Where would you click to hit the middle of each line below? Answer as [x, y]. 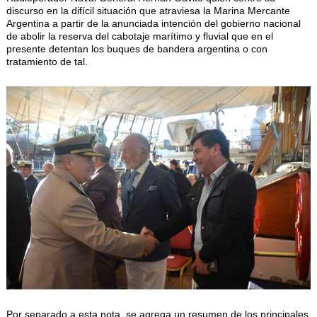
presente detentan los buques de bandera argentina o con [137, 49]
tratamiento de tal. [47, 62]
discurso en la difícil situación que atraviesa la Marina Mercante [148, 11]
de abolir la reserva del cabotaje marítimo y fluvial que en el [139, 36]
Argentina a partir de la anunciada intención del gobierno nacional [153, 24]
